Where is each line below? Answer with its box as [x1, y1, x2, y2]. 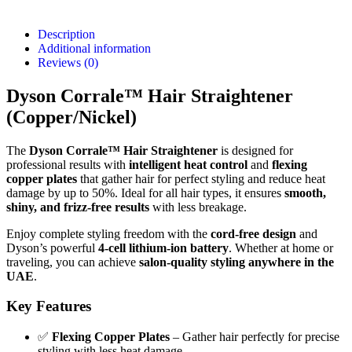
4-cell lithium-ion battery [98, 240, 229, 255]
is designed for [218, 143, 293, 157]
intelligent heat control [129, 157, 247, 171]
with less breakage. [149, 200, 247, 214]
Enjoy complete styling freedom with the [6, 226, 211, 240]
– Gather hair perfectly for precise [170, 330, 339, 344]
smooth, [284, 185, 326, 200]
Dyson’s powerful [6, 240, 98, 255]
